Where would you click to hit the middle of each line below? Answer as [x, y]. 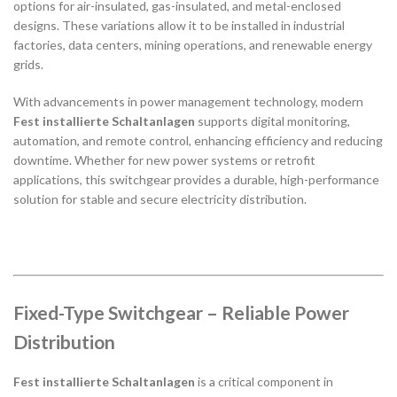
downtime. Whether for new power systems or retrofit [164, 160]
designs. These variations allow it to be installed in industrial [179, 25]
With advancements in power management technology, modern [188, 101]
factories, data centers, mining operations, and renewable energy [193, 44]
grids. [28, 64]
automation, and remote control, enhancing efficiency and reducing [198, 140]
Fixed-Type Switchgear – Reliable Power [181, 313]
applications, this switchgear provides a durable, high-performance [196, 179]
